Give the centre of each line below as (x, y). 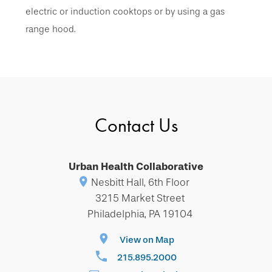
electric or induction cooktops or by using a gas (125, 12)
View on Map (147, 240)
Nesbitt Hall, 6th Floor (140, 183)
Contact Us (136, 126)
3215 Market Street (140, 199)
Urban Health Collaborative (136, 167)
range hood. (50, 29)
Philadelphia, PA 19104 (140, 214)
